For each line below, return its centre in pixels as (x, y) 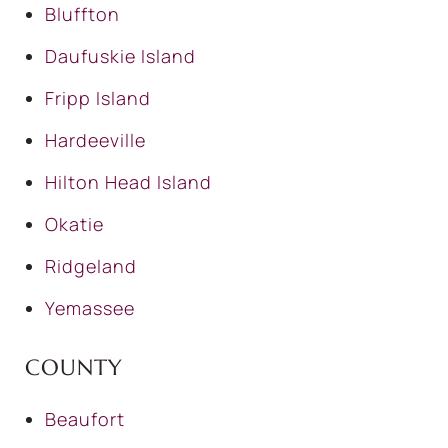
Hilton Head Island (128, 182)
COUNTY (74, 367)
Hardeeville (95, 140)
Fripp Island (98, 98)
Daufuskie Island (120, 56)
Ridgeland (91, 266)
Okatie (74, 224)
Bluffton (82, 14)
